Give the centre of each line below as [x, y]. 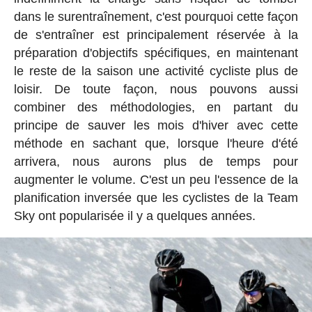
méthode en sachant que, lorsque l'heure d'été [156, 143]
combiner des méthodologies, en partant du [156, 107]
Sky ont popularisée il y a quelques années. [134, 216]
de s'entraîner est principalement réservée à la [156, 34]
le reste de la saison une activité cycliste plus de [156, 71]
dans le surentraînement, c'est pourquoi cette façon [156, 16]
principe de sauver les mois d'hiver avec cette [156, 125]
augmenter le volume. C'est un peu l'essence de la [156, 179]
